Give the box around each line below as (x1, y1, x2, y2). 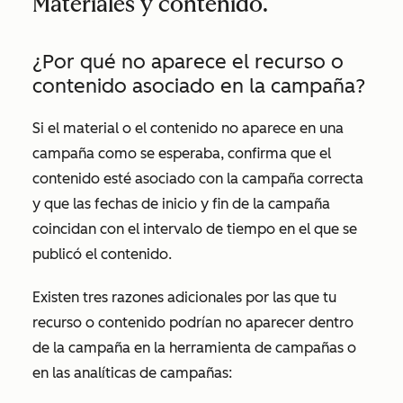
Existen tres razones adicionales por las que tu (32, 289, 336, 306)
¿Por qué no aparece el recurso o (32, 49, 344, 74)
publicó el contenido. (32, 246, 175, 263)
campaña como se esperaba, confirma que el (32, 145, 331, 162)
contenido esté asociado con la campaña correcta (32, 170, 363, 187)
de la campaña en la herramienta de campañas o (32, 339, 356, 356)
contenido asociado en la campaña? (32, 74, 365, 98)
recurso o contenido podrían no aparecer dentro (32, 314, 354, 331)
